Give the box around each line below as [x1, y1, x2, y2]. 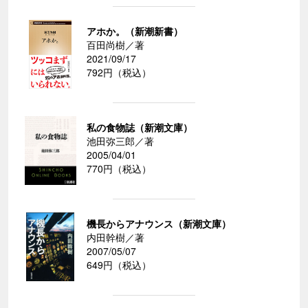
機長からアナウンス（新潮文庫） [87, 217, 231, 231]
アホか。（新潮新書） [87, 24, 183, 38]
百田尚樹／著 [87, 38, 144, 52]
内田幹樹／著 [87, 230, 144, 245]
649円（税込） [87, 258, 151, 272]
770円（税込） [87, 162, 151, 176]
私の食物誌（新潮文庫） [87, 120, 192, 135]
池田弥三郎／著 [87, 134, 154, 148]
